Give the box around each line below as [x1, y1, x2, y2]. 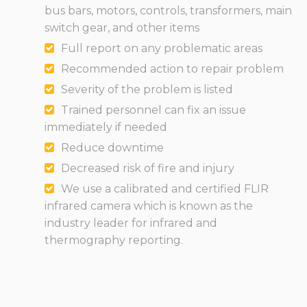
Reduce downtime [61, 140, 164, 154]
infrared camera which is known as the [45, 199, 253, 212]
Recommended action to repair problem [61, 62, 284, 75]
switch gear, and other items [45, 21, 199, 34]
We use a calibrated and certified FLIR [61, 182, 269, 195]
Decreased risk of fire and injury [61, 161, 234, 175]
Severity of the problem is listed [61, 82, 233, 96]
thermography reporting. [45, 233, 183, 247]
